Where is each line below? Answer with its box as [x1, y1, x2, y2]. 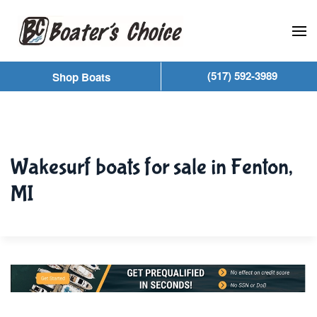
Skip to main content [32, 32, 134, 48]
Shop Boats [52, 69, 110, 85]
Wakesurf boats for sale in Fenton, [11, 154, 293, 180]
